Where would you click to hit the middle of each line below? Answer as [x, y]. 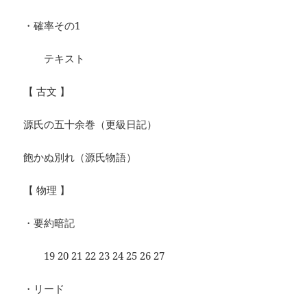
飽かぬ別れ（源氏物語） [80, 157]
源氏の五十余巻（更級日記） [90, 124]
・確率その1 [52, 26]
